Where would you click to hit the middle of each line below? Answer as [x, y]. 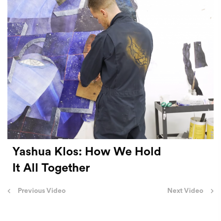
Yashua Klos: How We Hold [87, 152]
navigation [30, 205]
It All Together [51, 168]
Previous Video [42, 191]
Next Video [185, 191]
